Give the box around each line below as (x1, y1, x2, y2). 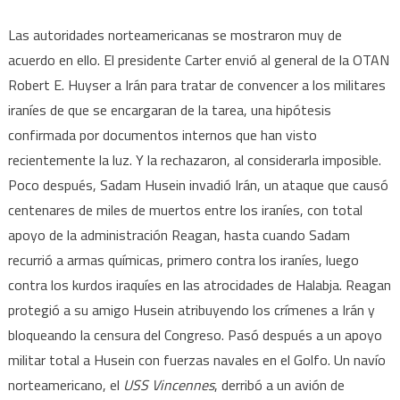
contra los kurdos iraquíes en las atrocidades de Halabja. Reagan (7, 273, 391, 296)
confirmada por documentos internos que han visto (7, 123, 317, 146)
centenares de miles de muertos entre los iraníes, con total (7, 198, 362, 221)
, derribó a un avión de (213, 373, 345, 396)
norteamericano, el (7, 373, 123, 396)
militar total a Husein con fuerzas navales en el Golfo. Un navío (7, 348, 386, 371)
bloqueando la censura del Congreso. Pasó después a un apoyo (7, 323, 382, 346)
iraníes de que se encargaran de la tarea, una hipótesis (7, 98, 331, 121)
